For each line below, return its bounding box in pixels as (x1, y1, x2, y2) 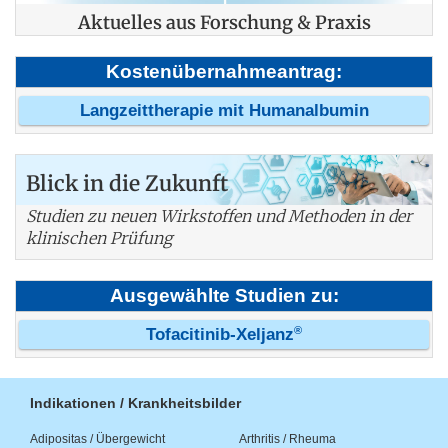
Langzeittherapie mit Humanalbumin (79, 101, 369, 121)
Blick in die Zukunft (26, 170, 228, 198)
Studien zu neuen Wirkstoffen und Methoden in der (26, 206, 412, 227)
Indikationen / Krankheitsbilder (30, 395, 241, 412)
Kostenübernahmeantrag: (106, 61, 342, 83)
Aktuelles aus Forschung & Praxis (77, 11, 371, 35)
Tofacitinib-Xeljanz (146, 325, 294, 345)
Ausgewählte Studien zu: (109, 285, 339, 307)
